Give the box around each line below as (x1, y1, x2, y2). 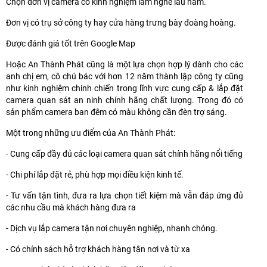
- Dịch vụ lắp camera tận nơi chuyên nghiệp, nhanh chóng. (6, 223, 218, 233)
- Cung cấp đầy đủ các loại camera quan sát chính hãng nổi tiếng (6, 148, 243, 159)
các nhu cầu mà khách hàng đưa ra (6, 202, 136, 212)
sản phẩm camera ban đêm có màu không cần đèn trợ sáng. (6, 107, 227, 117)
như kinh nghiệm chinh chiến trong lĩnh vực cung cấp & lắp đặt (6, 83, 243, 93)
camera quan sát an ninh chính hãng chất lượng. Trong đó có (6, 95, 243, 105)
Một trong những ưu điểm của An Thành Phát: (6, 128, 175, 138)
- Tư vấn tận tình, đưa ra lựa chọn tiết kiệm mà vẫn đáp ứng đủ (6, 190, 243, 200)
